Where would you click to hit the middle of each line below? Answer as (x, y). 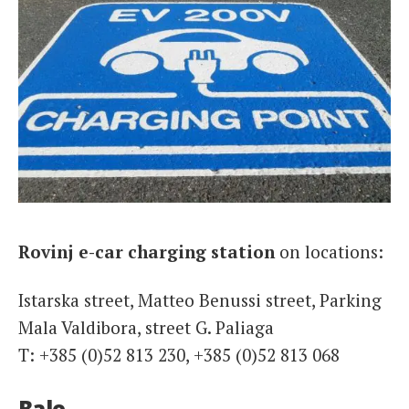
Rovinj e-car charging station (147, 251)
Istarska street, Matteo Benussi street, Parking (200, 300)
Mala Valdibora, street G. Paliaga (146, 328)
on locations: (329, 251)
